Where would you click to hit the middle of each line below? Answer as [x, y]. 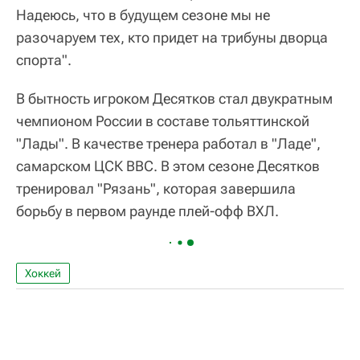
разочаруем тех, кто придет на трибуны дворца [172, 37]
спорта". [44, 60]
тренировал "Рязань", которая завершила [156, 188]
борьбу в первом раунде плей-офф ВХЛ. [147, 211]
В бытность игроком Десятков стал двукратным [174, 98]
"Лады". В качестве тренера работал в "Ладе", [168, 143]
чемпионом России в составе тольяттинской [163, 121]
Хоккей [43, 273]
